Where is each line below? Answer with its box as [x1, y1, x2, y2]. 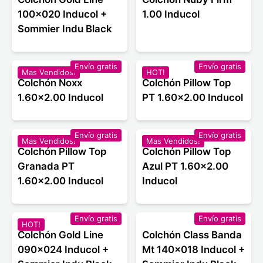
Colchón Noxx [18, 77, 82, 89]
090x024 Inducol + [18, 244, 109, 256]
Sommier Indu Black [18, 23, 112, 35]
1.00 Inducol [141, 8, 200, 21]
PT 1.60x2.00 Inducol [141, 92, 243, 104]
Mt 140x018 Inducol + [141, 244, 245, 256]
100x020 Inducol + [18, 8, 107, 21]
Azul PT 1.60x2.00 [141, 160, 228, 173]
